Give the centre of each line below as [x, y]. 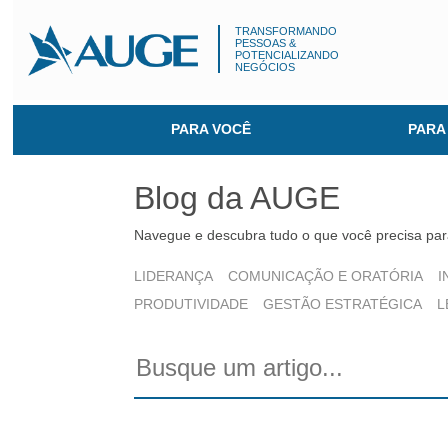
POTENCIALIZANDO [287, 55]
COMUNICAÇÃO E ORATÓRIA [326, 276]
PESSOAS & [266, 43]
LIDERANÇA [174, 276]
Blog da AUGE [237, 198]
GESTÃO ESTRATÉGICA [343, 304]
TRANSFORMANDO [286, 31]
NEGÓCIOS [265, 67]
